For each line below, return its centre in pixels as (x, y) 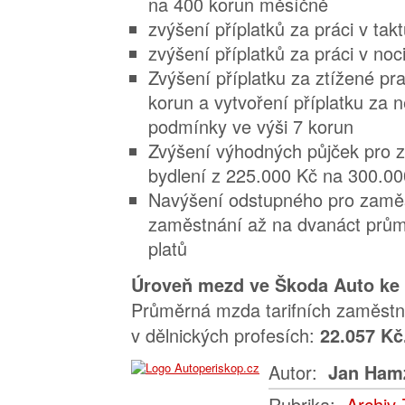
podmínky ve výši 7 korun (251, 126)
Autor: (296, 372)
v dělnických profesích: (226, 335)
